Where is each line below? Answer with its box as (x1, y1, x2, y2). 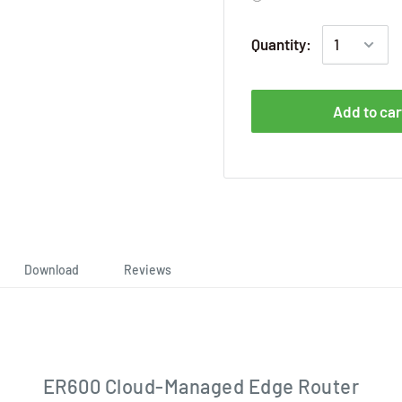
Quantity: (251, 35, 312, 53)
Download (24, 262, 79, 277)
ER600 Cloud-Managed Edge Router (42, 374, 360, 398)
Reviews (124, 262, 171, 277)
